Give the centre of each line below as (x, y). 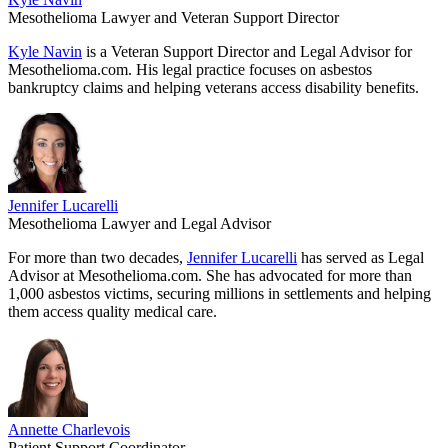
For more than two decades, (97, 258)
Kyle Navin (45, 52)
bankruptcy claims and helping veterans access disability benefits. (213, 88)
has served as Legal (360, 258)
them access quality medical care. (112, 312)
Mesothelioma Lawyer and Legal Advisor (139, 224)
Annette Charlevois (69, 430)
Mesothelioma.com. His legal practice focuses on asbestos (190, 70)
